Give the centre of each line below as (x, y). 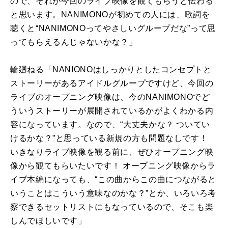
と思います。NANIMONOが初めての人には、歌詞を (110, 14)
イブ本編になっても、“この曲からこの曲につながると (113, 179)
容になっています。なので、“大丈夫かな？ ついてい (110, 124)
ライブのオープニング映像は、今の (78, 97)
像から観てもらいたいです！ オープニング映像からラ (113, 165)
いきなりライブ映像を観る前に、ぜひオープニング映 (112, 152)
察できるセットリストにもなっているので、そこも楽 (112, 207)
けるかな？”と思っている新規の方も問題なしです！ (109, 138)
